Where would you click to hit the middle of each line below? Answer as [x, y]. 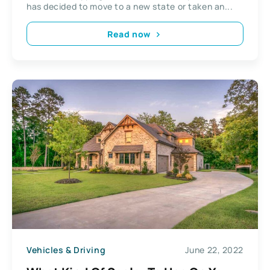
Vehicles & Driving [66, 250]
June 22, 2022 [214, 250]
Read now [129, 34]
